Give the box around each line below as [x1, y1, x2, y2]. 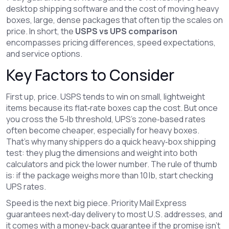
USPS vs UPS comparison [75, 26, 177, 37]
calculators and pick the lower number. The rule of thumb [6, 158, 217, 170]
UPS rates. [6, 181, 46, 192]
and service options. [6, 48, 82, 59]
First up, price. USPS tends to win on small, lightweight [6, 91, 205, 102]
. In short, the [26, 26, 75, 37]
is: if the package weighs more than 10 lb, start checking [6, 170, 213, 181]
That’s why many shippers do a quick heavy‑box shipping [6, 136, 216, 147]
